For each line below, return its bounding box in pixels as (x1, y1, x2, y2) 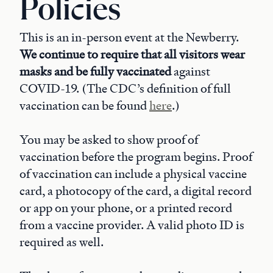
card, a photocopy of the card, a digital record (19, 183, 252, 199)
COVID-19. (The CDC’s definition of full (19, 80, 231, 96)
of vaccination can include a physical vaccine (19, 166, 247, 182)
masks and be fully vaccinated (19, 63, 171, 79)
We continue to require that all (19, 46, 179, 62)
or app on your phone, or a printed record (19, 200, 232, 216)
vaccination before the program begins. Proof (19, 149, 252, 165)
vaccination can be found (19, 97, 149, 113)
